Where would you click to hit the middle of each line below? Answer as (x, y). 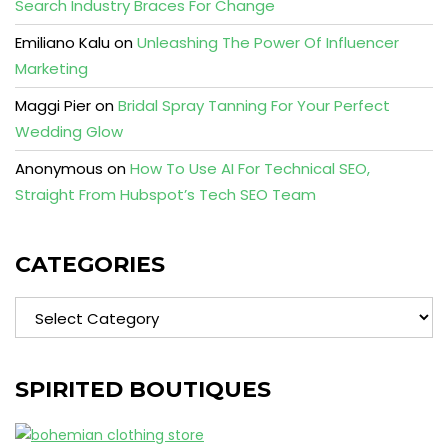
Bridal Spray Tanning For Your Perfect (254, 106)
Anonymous (59, 169)
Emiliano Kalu (62, 43)
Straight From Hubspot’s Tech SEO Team (165, 195)
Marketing (51, 69)
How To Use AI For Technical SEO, (250, 169)
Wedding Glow (69, 132)
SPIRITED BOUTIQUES (143, 390)
